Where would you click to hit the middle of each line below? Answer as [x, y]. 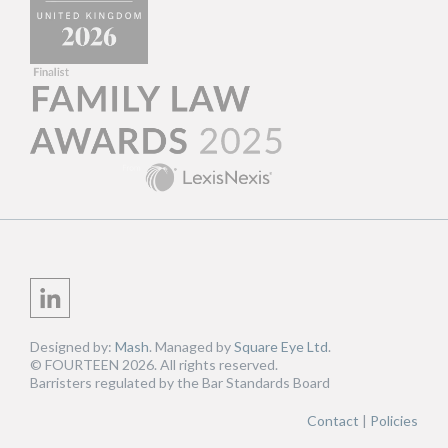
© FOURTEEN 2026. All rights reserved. [154, 364]
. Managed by [191, 346]
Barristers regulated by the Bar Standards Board [180, 382]
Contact [333, 420]
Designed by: [72, 346]
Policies [394, 420]
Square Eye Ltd [281, 346]
